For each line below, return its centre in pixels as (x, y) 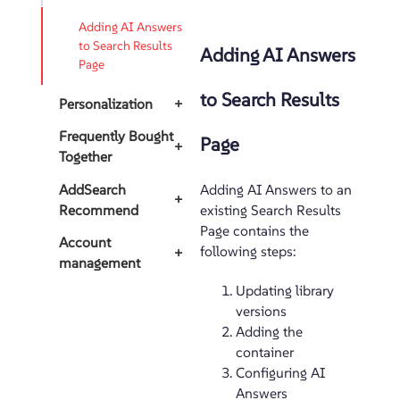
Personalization (106, 104)
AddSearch (92, 189)
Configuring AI (280, 373)
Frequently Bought (116, 136)
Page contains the (254, 231)
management (100, 263)
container (265, 352)
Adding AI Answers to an (276, 190)
